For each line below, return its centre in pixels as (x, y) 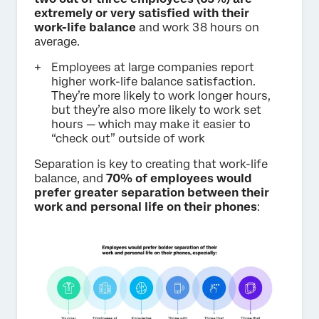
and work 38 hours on (198, 28)
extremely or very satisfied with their (142, 14)
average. (57, 42)
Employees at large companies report (153, 68)
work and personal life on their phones (146, 207)
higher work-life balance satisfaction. (153, 82)
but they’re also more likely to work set (156, 110)
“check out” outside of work (128, 139)
